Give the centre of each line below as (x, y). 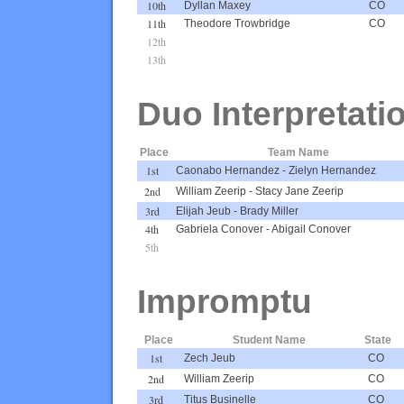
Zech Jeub (210, 358)
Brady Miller (269, 211)
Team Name (298, 152)
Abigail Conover (311, 229)
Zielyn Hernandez (332, 170)
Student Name (269, 340)
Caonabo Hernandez (228, 170)
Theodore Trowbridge (237, 23)
